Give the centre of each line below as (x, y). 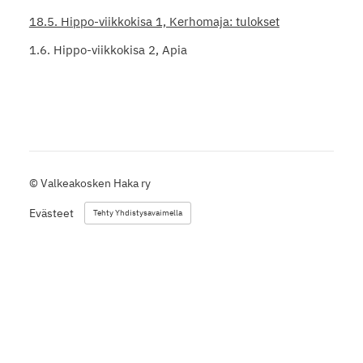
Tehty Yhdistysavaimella (137, 213)
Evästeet (51, 214)
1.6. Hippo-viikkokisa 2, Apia (108, 50)
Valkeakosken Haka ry (95, 184)
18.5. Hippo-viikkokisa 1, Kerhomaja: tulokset (154, 21)
